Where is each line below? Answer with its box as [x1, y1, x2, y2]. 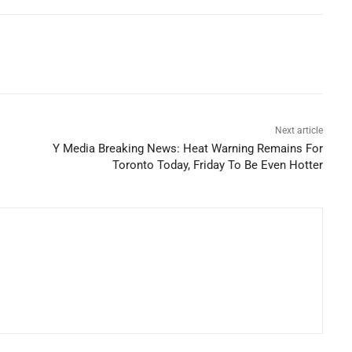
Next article [275, 125, 324, 137]
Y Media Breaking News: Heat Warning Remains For [53, 141, 324, 156]
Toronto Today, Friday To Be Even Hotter [112, 158, 324, 173]
